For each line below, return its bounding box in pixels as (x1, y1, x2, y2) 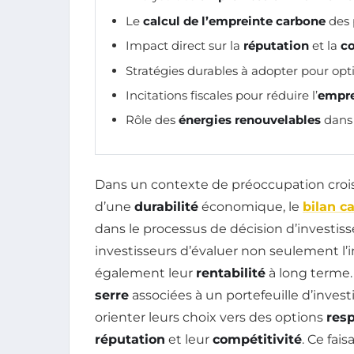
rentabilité (196, 265, 265, 281)
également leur (95, 265, 196, 281)
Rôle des (126, 112, 179, 128)
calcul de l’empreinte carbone (143, 13, 326, 28)
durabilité (134, 198, 198, 214)
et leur (165, 331, 213, 347)
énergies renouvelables (179, 112, 321, 128)
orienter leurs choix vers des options (95, 309, 326, 325)
